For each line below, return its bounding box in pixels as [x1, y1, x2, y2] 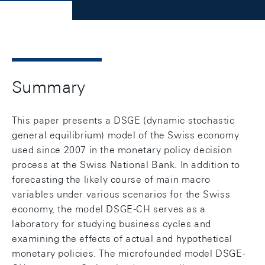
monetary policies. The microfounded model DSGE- [12, 248, 246, 259]
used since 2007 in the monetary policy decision [12, 144, 232, 156]
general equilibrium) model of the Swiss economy [12, 130, 240, 141]
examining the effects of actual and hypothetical [12, 233, 232, 244]
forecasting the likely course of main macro [12, 174, 211, 185]
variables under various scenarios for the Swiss [12, 189, 231, 200]
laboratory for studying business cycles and [12, 218, 211, 230]
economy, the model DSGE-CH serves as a [12, 203, 206, 215]
